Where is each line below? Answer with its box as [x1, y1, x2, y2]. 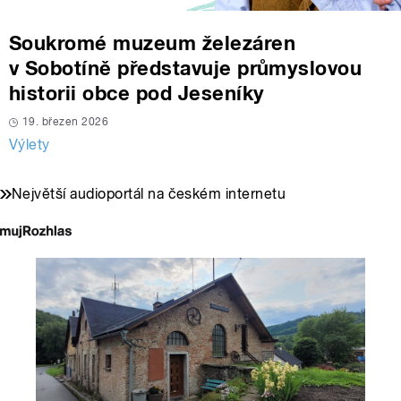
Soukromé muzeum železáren [9, 31, 296, 55]
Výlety [9, 136, 50, 154]
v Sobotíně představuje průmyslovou [9, 56, 363, 81]
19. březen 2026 [22, 115, 109, 129]
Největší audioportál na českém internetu [12, 185, 286, 203]
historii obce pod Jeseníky [9, 81, 265, 106]
